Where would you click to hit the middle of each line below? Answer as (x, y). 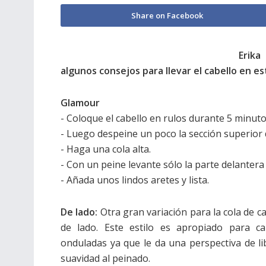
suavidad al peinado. (105, 258)
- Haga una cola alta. (106, 149)
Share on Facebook (167, 15)
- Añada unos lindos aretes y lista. (135, 180)
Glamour (80, 103)
